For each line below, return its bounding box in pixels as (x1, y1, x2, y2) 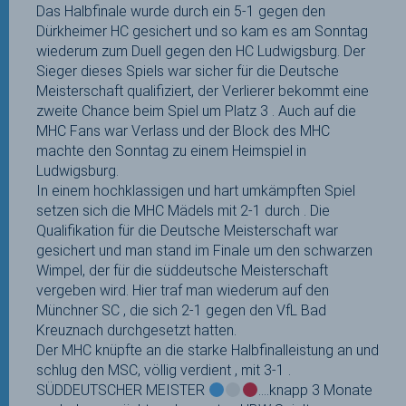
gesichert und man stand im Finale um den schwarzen (36, 242, 372, 259)
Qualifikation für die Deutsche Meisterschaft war (36, 222, 338, 239)
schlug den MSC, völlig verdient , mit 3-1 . (36, 362, 291, 379)
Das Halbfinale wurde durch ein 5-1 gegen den (36, 3, 325, 20)
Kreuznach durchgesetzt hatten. (36, 322, 237, 339)
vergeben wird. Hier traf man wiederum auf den (36, 282, 329, 299)
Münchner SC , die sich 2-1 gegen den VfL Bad (36, 302, 326, 319)
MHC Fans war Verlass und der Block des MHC (36, 122, 330, 140)
